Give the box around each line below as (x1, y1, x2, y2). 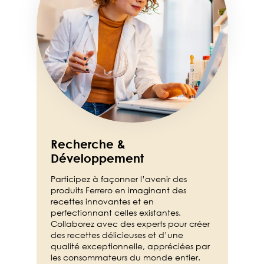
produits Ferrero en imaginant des (50, 185, 186, 196)
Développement (50, 151, 144, 166)
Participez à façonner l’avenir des (50, 174, 187, 184)
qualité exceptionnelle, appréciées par (50, 241, 210, 252)
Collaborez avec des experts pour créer (50, 219, 210, 229)
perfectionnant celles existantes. (50, 207, 181, 218)
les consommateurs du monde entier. (50, 252, 200, 263)
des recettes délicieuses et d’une (50, 230, 183, 240)
